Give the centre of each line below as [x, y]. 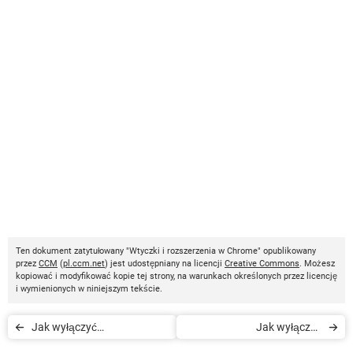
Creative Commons [262, 263]
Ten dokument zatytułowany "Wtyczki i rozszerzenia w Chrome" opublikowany [166, 251]
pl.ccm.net [84, 263]
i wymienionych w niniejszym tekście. [89, 288]
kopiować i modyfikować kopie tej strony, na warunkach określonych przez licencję [176, 276]
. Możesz [317, 263]
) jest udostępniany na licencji [165, 263]
